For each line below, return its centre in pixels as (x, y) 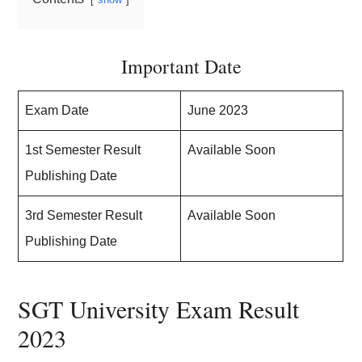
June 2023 (218, 110)
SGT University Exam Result (159, 309)
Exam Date (57, 110)
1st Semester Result (83, 150)
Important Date (181, 66)
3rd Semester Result (84, 215)
